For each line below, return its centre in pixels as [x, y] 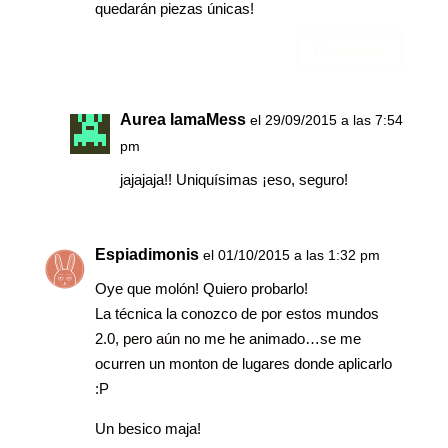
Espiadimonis [146, 255]
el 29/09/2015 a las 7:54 [326, 120]
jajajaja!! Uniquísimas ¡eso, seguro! [233, 180]
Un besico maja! [147, 429]
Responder [350, 50]
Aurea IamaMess [182, 120]
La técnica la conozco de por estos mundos [236, 314]
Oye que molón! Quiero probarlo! [201, 289]
